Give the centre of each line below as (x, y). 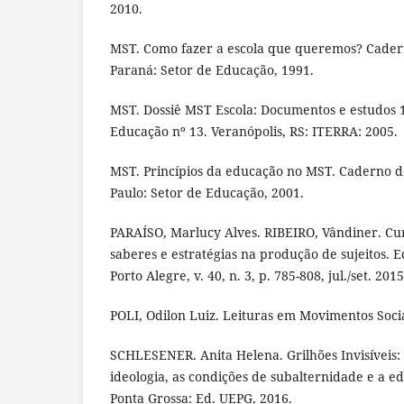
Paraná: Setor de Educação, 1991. (212, 69)
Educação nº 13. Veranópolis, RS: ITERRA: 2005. (254, 131)
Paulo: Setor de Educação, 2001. (207, 192)
